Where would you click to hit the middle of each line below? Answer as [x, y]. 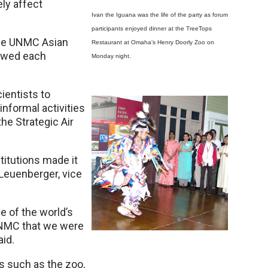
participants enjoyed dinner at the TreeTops [152, 28]
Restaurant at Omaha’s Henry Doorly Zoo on [153, 42]
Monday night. [111, 56]
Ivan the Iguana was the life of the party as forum [160, 15]
